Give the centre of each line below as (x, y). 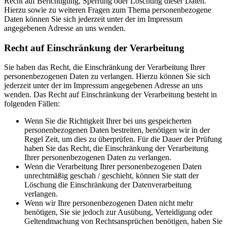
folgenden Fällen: (32, 104)
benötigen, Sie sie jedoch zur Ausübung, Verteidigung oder (118, 212)
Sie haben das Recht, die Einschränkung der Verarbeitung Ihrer (105, 67)
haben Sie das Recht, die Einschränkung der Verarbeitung (116, 148)
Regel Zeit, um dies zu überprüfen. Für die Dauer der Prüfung (123, 139)
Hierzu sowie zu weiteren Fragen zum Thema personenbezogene (108, 10)
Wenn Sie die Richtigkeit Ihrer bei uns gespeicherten (108, 121)
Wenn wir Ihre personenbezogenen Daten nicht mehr (109, 203)
